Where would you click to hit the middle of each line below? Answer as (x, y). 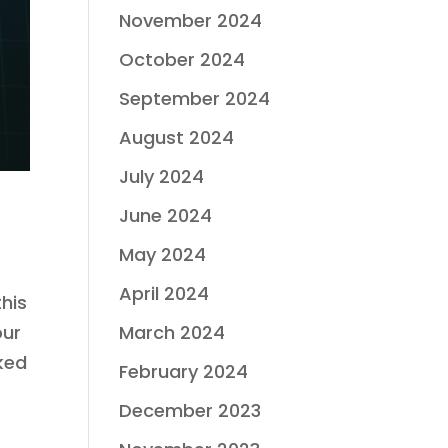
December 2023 (190, 410)
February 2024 (184, 371)
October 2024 (182, 59)
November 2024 (191, 20)
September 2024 (195, 98)
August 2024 (177, 137)
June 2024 (166, 215)
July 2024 (162, 176)
